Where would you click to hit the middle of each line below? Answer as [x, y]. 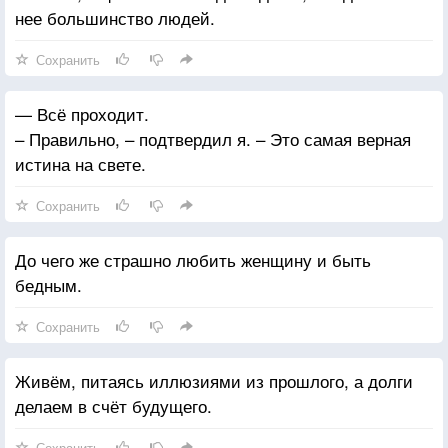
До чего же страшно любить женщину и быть [193, 259]
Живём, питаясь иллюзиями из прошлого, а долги [214, 380]
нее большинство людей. [115, 17]
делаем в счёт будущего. [113, 405]
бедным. [48, 284]
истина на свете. [80, 163]
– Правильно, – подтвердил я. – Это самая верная [213, 138]
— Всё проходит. [82, 113]
